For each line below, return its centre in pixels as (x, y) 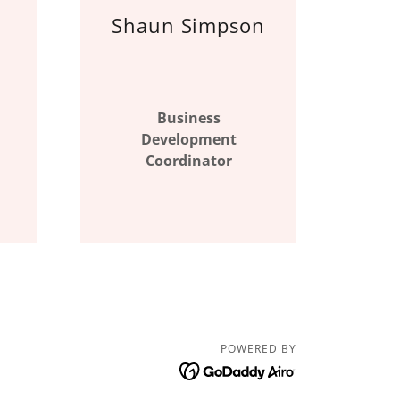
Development (188, 139)
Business (188, 118)
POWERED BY (259, 348)
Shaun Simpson (188, 25)
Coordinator (188, 161)
